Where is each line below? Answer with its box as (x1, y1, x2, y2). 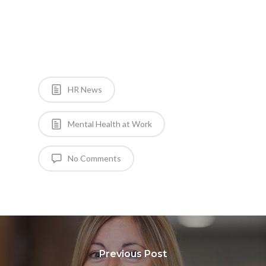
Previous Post (99, 248, 167, 259)
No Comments (66, 153, 121, 163)
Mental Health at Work (66, 119, 152, 129)
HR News (66, 84, 102, 94)
